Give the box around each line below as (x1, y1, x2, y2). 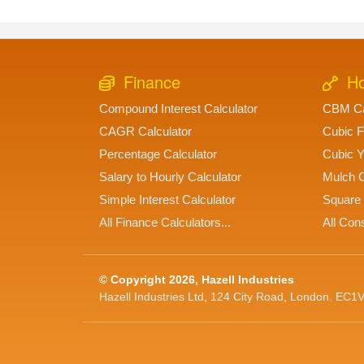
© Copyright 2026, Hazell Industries (99, 273, 294, 287)
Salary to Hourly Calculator (99, 170, 241, 184)
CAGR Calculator (99, 124, 192, 139)
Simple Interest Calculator (99, 193, 236, 207)
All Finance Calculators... (99, 215, 231, 230)
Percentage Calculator (99, 147, 217, 162)
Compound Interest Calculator (99, 102, 258, 116)
